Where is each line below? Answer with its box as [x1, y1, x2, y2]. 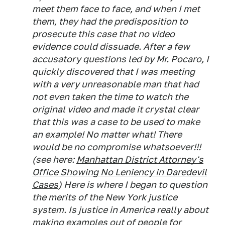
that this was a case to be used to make [32, 117, 200, 127]
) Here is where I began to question [58, 179, 207, 190]
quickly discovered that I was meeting [32, 66, 195, 77]
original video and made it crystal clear [32, 104, 199, 115]
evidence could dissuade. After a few [32, 41, 190, 52]
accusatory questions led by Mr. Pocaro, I [32, 54, 209, 64]
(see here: [32, 154, 76, 165]
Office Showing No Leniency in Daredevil [32, 167, 207, 177]
